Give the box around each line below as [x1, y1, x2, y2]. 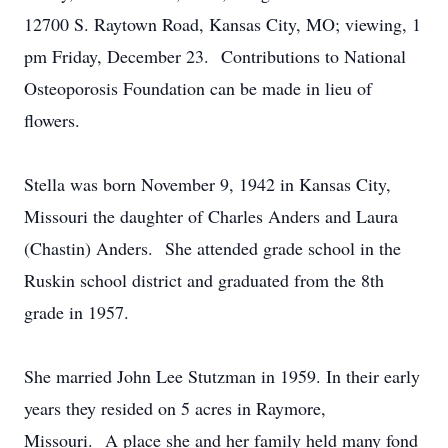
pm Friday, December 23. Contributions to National [24, 44, 406, 68]
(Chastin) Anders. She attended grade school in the [24, 236, 401, 260]
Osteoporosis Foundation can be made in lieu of [24, 76, 372, 100]
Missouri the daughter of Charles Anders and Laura [24, 204, 398, 228]
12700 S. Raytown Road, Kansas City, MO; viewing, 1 [24, 12, 421, 36]
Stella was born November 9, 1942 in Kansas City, [24, 172, 391, 196]
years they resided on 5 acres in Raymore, [24, 396, 326, 420]
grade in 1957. [24, 300, 129, 324]
